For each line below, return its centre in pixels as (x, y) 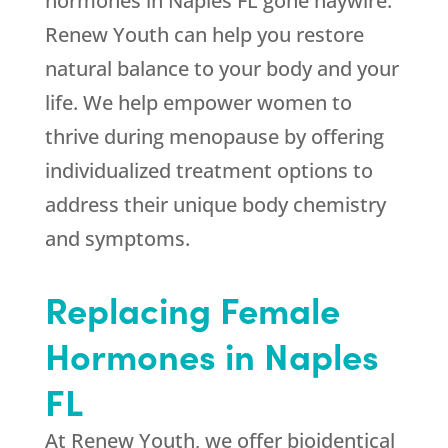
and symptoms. (117, 239)
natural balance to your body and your (221, 69)
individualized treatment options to (208, 171)
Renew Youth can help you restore (204, 35)
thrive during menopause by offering (214, 137)
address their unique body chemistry (215, 205)
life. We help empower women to (198, 103)
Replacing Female (192, 309)
